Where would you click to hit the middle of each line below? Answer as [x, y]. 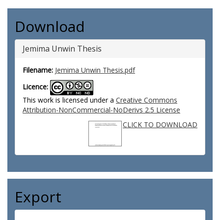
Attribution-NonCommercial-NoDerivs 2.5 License [101, 110]
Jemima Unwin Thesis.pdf [95, 70]
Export [38, 197]
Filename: [38, 70]
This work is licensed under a [69, 100]
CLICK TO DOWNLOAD [160, 124]
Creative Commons [147, 100]
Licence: [35, 87]
